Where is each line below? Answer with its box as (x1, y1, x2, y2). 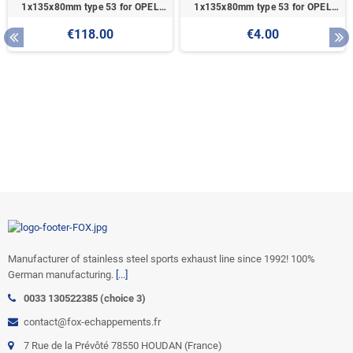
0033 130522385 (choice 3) (24, 292, 146, 305)
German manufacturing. (8, 269, 116, 281)
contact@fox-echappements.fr (24, 316, 161, 329)
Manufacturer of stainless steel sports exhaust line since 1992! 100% (8, 253, 315, 266)
